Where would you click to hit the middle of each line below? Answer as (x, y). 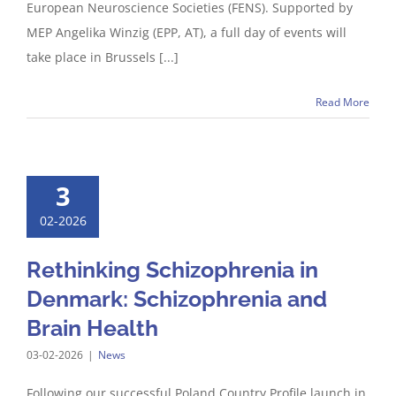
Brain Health (92, 328)
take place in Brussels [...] (103, 57)
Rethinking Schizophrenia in (172, 270)
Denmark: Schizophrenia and (177, 299)
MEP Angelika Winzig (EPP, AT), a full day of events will (187, 32)
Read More (343, 102)
